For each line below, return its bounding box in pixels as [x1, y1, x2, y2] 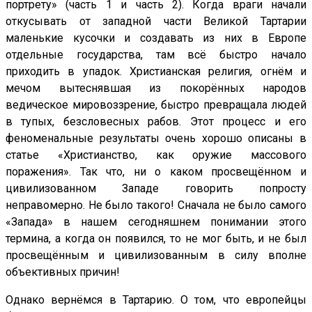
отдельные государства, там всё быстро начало [6, 48, 306, 62]
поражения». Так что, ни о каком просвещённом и [6, 165, 306, 179]
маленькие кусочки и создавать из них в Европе [6, 31, 306, 45]
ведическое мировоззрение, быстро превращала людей [6, 98, 306, 112]
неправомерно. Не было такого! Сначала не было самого [6, 198, 306, 212]
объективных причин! [6, 265, 120, 279]
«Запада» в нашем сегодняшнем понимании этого [6, 215, 306, 229]
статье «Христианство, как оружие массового [6, 148, 306, 162]
